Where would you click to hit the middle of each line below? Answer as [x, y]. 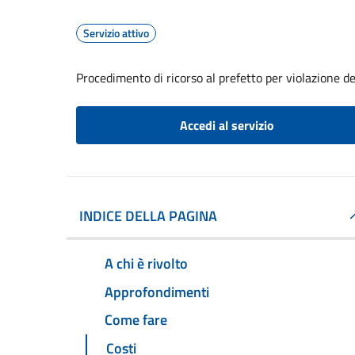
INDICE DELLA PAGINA [148, 216]
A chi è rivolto [146, 263]
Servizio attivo [116, 33]
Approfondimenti [157, 292]
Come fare [136, 320]
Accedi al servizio [227, 125]
